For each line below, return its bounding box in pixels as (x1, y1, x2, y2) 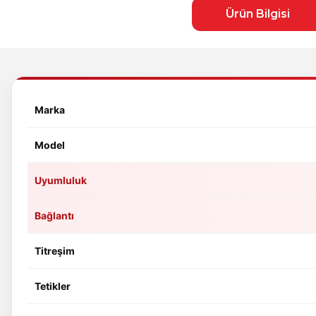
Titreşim (35, 245, 75, 257)
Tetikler (35, 280, 71, 292)
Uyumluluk (35, 174, 87, 186)
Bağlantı (35, 209, 74, 221)
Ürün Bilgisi (226, 7, 290, 20)
